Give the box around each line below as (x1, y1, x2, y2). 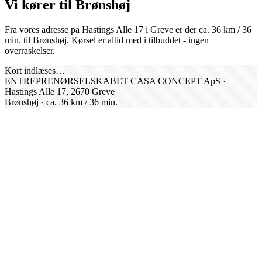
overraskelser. (5, 45, 55, 56)
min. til (5, 35, 33, 45)
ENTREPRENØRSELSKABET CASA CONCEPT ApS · (5, 75, 226, 86)
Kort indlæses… (5, 65, 65, 75)
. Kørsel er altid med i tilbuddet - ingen (67, 35, 209, 45)
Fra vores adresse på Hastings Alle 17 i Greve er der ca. (5, 24, 212, 35)
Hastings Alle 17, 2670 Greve (5, 86, 115, 96)
